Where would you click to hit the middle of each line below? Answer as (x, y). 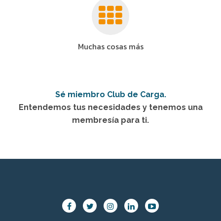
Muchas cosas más (110, 47)
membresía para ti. (110, 120)
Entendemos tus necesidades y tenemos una (110, 108)
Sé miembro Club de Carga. (110, 95)
